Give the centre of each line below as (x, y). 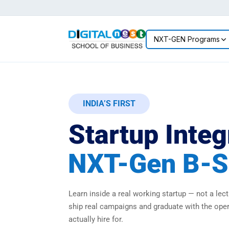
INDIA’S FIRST (109, 103)
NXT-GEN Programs (187, 39)
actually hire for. (96, 219)
